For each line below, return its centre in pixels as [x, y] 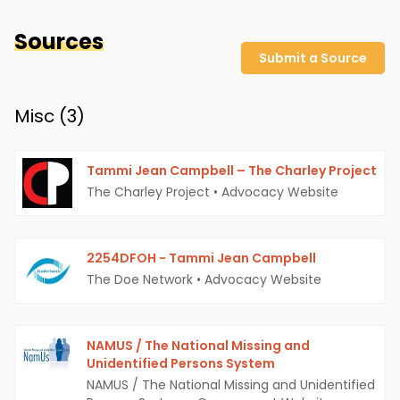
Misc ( [41, 117]
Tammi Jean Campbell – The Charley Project [232, 171]
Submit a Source [313, 58]
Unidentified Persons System [181, 364]
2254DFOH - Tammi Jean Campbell [201, 258]
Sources [59, 42]
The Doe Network [140, 280]
